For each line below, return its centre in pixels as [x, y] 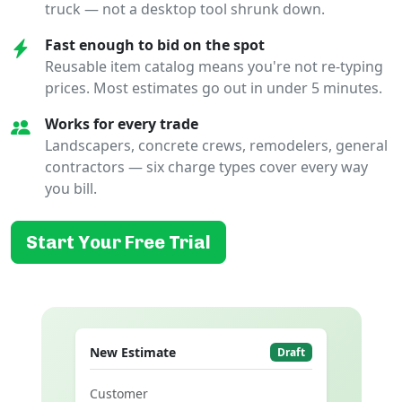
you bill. [71, 189]
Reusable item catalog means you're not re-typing [214, 67]
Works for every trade [122, 124]
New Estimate [133, 353]
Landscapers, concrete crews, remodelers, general [216, 146]
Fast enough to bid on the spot [155, 45]
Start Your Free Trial [118, 243]
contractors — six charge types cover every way [206, 167]
